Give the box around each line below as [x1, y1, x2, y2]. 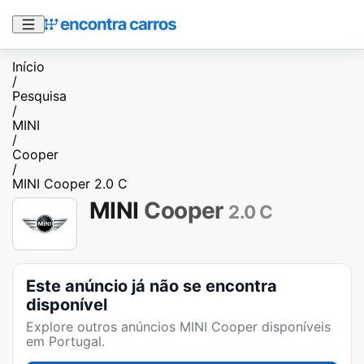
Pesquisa [12, 88, 67, 104]
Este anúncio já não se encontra [26, 275, 277, 296]
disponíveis [258, 318, 331, 335]
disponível [26, 294, 107, 314]
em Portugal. [26, 332, 105, 349]
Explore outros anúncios [26, 318, 180, 335]
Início [12, 58, 45, 75]
